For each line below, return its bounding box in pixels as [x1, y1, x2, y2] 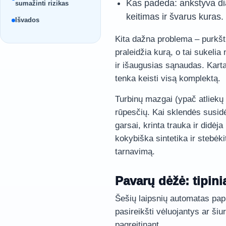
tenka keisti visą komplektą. [115, 74, 220, 83]
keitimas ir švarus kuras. [126, 12, 223, 22]
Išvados [15, 16, 39, 24]
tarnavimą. [115, 147, 155, 156]
